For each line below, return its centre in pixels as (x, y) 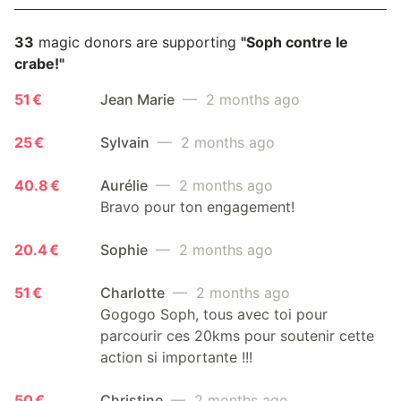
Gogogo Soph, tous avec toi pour (214, 315)
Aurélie (126, 186)
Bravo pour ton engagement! (197, 207)
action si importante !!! (176, 358)
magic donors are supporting (137, 43)
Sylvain (127, 143)
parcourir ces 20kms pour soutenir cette (237, 336)
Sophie (126, 250)
